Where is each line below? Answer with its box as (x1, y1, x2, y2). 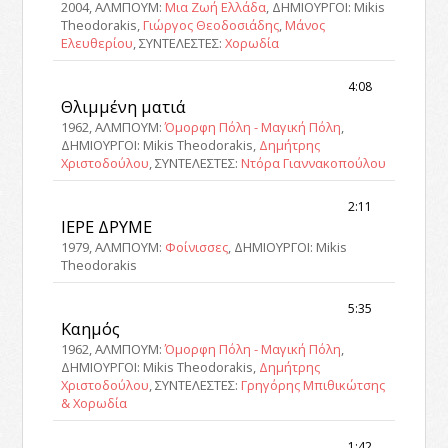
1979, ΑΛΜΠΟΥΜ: (61, 237, 166, 256)
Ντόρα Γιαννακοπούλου (241, 153, 387, 172)
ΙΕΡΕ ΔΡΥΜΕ (61, 214, 153, 238)
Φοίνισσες (165, 237, 229, 256)
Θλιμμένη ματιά (61, 94, 187, 118)
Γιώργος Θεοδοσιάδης (143, 16, 280, 34)
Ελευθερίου (61, 34, 134, 52)
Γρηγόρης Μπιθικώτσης (241, 375, 386, 394)
